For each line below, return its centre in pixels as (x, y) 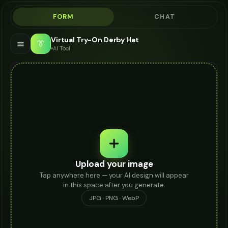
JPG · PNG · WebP (114, 198)
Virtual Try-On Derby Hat (95, 39)
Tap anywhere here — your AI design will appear (114, 175)
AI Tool (62, 48)
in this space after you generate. (114, 185)
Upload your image (114, 164)
